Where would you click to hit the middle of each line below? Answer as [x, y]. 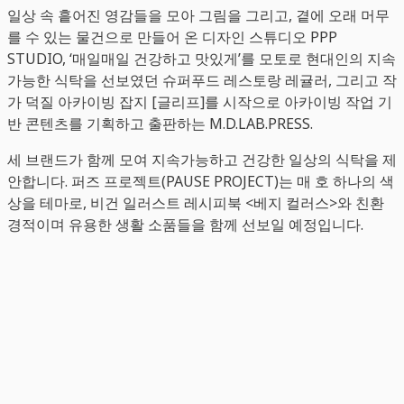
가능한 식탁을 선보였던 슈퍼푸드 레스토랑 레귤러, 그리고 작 [202, 80]
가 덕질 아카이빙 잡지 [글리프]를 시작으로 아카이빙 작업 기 [200, 101]
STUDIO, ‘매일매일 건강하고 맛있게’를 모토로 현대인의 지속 [202, 58]
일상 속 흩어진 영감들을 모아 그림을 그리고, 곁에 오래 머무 [198, 15]
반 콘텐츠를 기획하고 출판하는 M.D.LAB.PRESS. [160, 123]
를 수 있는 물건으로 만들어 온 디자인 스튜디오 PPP [172, 37]
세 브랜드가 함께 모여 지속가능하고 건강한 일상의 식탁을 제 [202, 159]
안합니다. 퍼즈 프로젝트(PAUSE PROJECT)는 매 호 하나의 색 [201, 181]
